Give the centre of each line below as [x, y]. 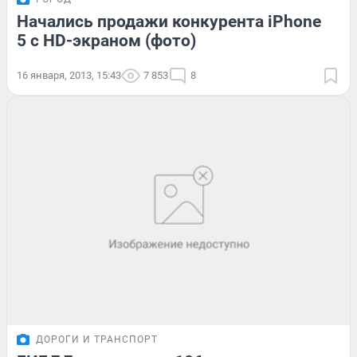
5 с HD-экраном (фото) [106, 40]
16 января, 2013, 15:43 [69, 75]
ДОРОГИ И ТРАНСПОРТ [97, 339]
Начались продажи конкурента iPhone [169, 21]
